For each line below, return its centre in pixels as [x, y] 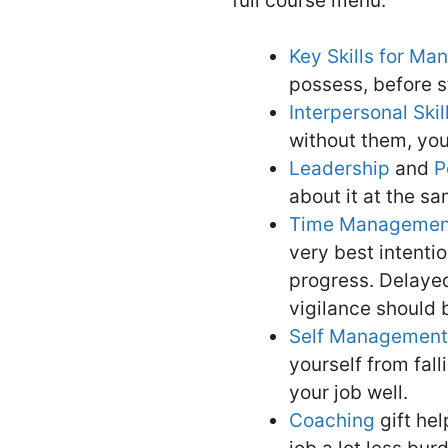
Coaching [332, 421]
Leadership [339, 169]
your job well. [348, 393]
